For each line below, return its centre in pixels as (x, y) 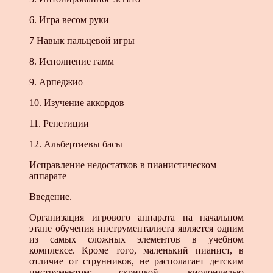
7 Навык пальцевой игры (82, 41)
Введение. (51, 197)
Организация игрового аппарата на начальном (136, 218)
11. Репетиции (59, 124)
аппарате (48, 176)
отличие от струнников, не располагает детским (136, 261)
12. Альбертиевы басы (76, 144)
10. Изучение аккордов (77, 103)
